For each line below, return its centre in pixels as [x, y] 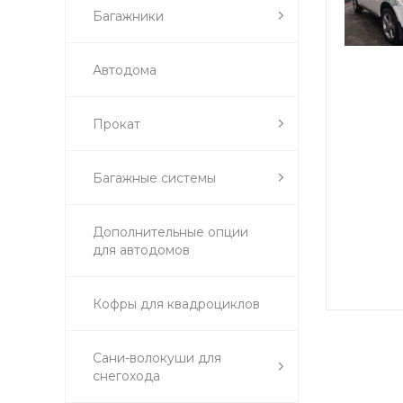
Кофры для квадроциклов [176, 304]
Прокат [116, 124]
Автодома [125, 70]
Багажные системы [154, 178]
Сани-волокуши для [157, 358]
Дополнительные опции [170, 232]
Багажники [128, 16]
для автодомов [141, 250]
